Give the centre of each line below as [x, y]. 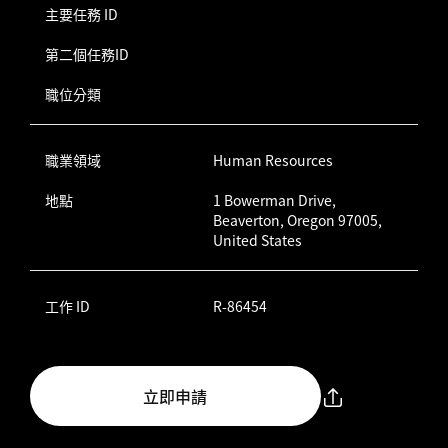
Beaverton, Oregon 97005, [297, 220]
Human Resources [272, 160]
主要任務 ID [81, 14]
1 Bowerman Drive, [274, 200]
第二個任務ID [87, 54]
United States [257, 240]
